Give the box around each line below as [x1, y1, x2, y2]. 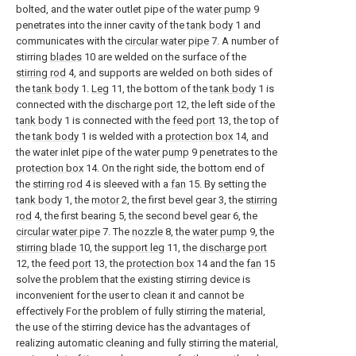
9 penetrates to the [189, 146, 277, 158]
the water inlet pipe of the [16, 146, 134, 158]
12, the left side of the [173, 99, 275, 110]
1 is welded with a [79, 130, 165, 142]
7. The [100, 226, 132, 238]
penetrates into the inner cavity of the [16, 19, 187, 31]
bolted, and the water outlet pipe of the [16, 3, 196, 15]
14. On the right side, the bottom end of [83, 162, 265, 174]
